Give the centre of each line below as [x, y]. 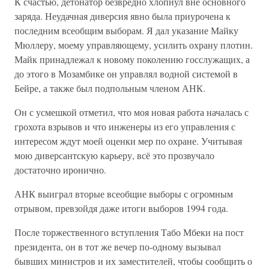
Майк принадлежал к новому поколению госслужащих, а [132, 59]
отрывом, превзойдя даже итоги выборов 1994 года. [121, 208]
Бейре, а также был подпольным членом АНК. [110, 88]
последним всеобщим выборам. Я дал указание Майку [126, 30]
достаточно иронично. [60, 170]
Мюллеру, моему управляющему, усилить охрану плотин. [134, 45]
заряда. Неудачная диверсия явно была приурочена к [122, 16]
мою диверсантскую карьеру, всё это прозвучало [114, 155]
